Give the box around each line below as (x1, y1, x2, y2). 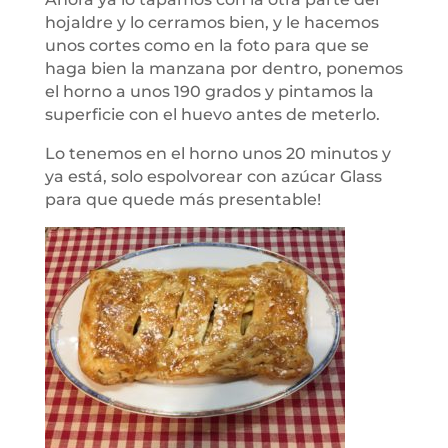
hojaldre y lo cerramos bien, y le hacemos (44, 13, 379, 32)
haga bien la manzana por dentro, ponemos (44, 59, 403, 78)
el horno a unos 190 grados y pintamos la (44, 82, 374, 101)
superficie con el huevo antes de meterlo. (44, 105, 380, 124)
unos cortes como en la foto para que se (44, 36, 369, 55)
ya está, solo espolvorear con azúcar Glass (44, 167, 382, 186)
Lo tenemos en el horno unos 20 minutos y (44, 144, 391, 163)
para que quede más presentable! (44, 190, 321, 209)
